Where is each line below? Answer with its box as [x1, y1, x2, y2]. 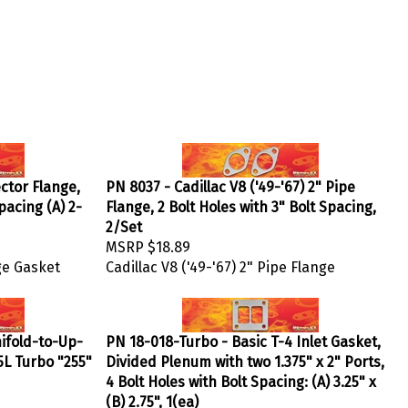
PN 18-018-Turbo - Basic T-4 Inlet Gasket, [106, 329, 381, 346]
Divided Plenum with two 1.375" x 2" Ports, [106, 349, 384, 366]
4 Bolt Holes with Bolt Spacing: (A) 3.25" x [106, 369, 376, 386]
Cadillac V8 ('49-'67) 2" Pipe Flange [106, 254, 335, 271]
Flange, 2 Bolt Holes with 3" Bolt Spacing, [106, 194, 376, 211]
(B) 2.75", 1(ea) [106, 389, 199, 406]
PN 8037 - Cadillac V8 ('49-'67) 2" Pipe [106, 174, 355, 191]
